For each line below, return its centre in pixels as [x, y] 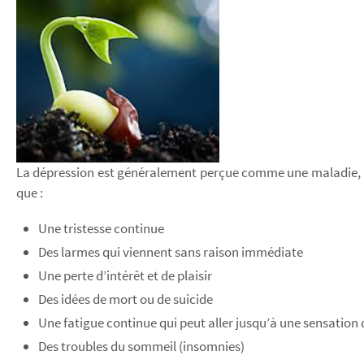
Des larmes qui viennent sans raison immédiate [171, 252]
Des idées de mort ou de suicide [126, 299]
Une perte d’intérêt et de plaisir [126, 275]
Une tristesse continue [102, 228]
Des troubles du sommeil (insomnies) [142, 346]
